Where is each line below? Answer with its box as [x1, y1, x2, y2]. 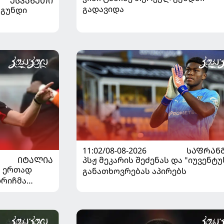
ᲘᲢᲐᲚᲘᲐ [17, 154, 53, 165]
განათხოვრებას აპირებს [82, 165, 186, 177]
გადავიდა [82, 3, 124, 14]
